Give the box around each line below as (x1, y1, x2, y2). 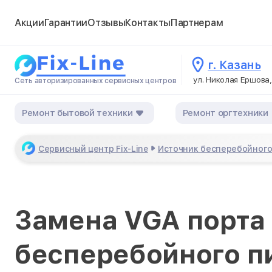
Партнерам (170, 16, 223, 29)
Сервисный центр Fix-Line (38, 144, 148, 154)
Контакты (125, 16, 171, 29)
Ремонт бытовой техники (22, 107, 133, 118)
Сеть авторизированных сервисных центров (15, 76, 177, 85)
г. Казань (208, 58, 261, 72)
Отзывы (87, 16, 126, 29)
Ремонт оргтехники (182, 107, 268, 118)
